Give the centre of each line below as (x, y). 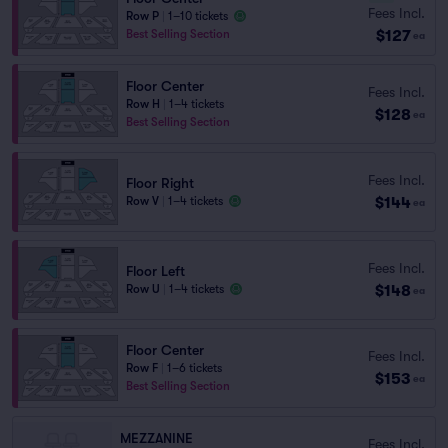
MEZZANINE (156, 438)
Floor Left (155, 271)
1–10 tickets (198, 16)
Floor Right (160, 183)
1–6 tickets (194, 368)
